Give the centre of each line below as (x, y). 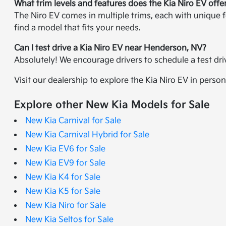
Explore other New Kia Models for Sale (112, 105)
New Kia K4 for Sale (63, 178)
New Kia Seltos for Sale (70, 220)
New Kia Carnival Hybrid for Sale (88, 135)
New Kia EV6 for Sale (66, 149)
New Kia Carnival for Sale (73, 121)
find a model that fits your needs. (78, 28)
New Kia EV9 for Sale (66, 163)
